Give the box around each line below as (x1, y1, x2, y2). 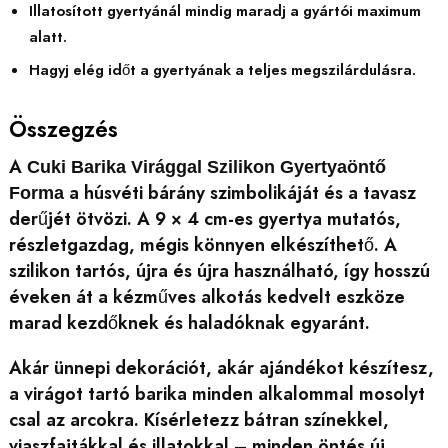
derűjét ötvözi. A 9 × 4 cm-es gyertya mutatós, (8, 206, 401, 233)
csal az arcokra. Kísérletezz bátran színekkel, (8, 407, 389, 434)
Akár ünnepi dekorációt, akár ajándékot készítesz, (8, 355, 434, 382)
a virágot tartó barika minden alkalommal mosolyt (8, 381, 425, 408)
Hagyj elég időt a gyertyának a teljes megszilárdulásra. (28, 59, 416, 82)
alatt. (28, 25, 67, 48)
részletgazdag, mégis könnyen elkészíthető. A (8, 232, 397, 259)
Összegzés (8, 113, 118, 146)
